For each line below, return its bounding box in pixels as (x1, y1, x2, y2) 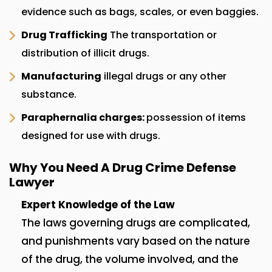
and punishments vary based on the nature (21, 234, 250, 249)
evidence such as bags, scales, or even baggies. (21, 5, 259, 19)
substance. (21, 87, 76, 102)
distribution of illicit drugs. (21, 46, 149, 61)
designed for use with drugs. (21, 129, 160, 143)
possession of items (146, 110, 246, 125)
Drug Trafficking (21, 28, 107, 42)
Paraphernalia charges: (21, 110, 146, 125)
